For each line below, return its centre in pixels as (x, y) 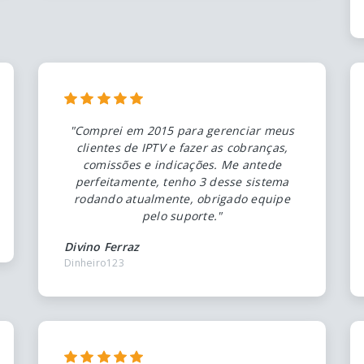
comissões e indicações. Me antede (182, 164)
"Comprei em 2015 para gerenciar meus (182, 130)
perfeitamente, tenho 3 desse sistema (182, 181)
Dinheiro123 (94, 262)
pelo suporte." (182, 215)
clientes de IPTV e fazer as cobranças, (182, 147)
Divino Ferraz (102, 246)
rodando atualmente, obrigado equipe (182, 198)
